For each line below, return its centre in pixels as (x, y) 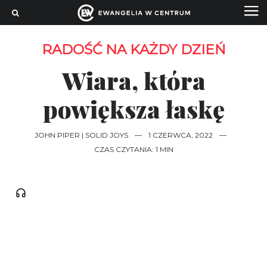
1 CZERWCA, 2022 (180, 135)
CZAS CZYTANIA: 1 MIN (133, 149)
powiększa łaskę (133, 109)
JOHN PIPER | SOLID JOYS (81, 135)
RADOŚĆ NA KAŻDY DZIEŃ (133, 49)
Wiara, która (133, 80)
